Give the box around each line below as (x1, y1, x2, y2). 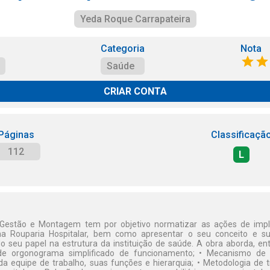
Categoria (101, 43, 145, 54)
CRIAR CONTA (103, 86, 167, 97)
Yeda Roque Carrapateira (80, 13, 190, 25)
